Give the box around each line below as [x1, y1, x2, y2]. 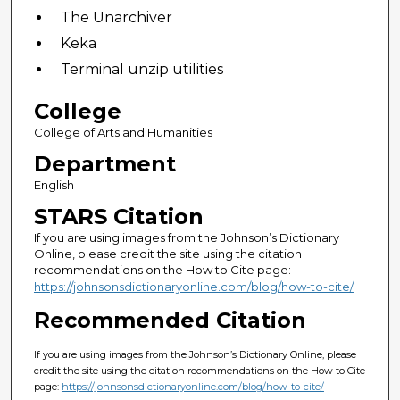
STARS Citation [33, 203, 204, 229]
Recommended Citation [33, 306, 306, 333]
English [33, 177, 74, 192]
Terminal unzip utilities [60, 60, 223, 78]
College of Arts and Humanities [33, 124, 212, 139]
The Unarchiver [60, 8, 172, 26]
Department [33, 150, 176, 177]
